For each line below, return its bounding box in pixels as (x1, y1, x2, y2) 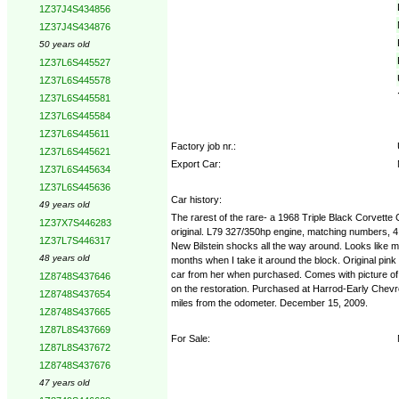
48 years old (39, 253, 90, 263)
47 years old (39, 378, 90, 387)
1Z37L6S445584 (39, 110, 110, 121)
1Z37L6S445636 (39, 182, 110, 192)
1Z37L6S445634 (39, 164, 110, 175)
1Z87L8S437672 (39, 342, 110, 353)
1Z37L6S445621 (39, 146, 110, 157)
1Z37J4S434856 (39, 4, 110, 14)
